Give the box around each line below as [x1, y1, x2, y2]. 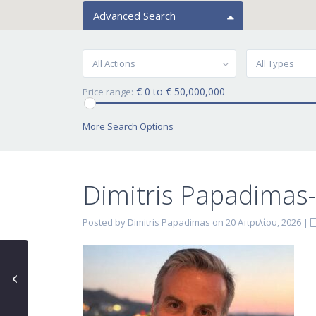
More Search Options [83, 120, 174, 133]
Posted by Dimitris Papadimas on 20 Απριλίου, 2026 [83, 216, 301, 229]
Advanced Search [93, 8, 176, 23]
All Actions [92, 57, 135, 70]
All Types [255, 57, 294, 70]
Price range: [83, 85, 133, 98]
